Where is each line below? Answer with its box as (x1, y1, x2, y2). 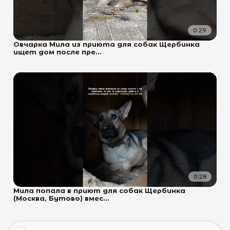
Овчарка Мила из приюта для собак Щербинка (13, 40, 200, 48)
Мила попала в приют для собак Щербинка (13, 186, 185, 195)
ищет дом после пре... (13, 48, 102, 56)
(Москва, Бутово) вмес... (13, 194, 109, 202)
